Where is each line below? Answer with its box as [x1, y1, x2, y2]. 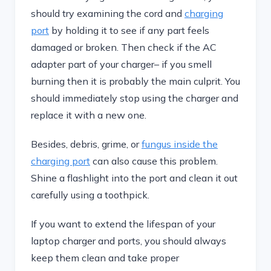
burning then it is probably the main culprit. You [31, 75, 240, 87]
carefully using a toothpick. [31, 189, 149, 201]
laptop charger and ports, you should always [31, 235, 226, 247]
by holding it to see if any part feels [49, 24, 209, 36]
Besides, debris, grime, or [31, 138, 142, 150]
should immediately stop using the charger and [31, 92, 238, 104]
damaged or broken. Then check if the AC [31, 41, 217, 53]
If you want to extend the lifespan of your [31, 218, 215, 230]
